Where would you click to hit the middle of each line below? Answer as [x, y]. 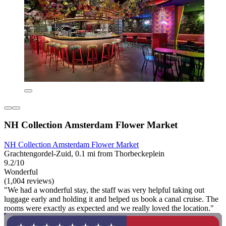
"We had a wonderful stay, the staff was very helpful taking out [104, 190]
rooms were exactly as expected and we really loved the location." [109, 208]
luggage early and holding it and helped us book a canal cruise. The [111, 199]
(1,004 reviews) [29, 181]
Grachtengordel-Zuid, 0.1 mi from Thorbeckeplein [84, 153]
